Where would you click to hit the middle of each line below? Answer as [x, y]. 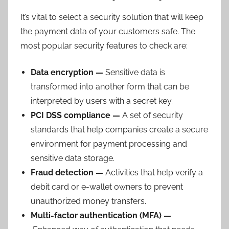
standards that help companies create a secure [119, 129]
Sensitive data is [135, 72]
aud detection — [72, 172]
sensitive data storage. [73, 158]
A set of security [153, 115]
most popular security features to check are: [104, 45]
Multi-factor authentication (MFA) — [101, 215]
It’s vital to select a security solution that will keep [112, 17]
